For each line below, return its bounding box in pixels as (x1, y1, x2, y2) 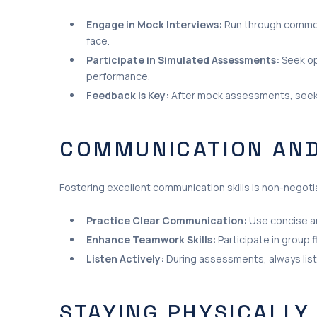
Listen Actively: (86, 252, 164, 265)
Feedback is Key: (86, 88, 169, 102)
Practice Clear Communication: (86, 214, 247, 227)
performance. (86, 69, 150, 83)
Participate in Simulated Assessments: (86, 52, 279, 67)
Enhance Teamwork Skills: (86, 233, 216, 246)
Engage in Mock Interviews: (86, 17, 222, 31)
